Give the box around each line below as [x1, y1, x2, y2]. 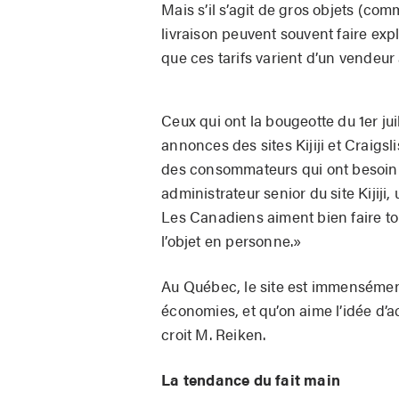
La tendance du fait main [161, 368, 341, 390]
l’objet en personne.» [161, 229, 302, 251]
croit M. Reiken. [161, 322, 273, 345]
